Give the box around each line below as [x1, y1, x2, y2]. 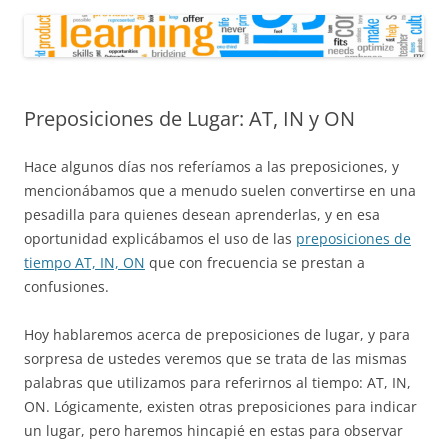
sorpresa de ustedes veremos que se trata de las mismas [24, 348, 407, 368]
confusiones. [24, 276, 109, 296]
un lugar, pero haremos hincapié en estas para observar [24, 420, 403, 440]
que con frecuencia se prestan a [145, 252, 365, 272]
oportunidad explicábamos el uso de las [24, 228, 296, 248]
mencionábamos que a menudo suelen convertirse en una [24, 180, 416, 200]
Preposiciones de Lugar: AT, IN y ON [24, 104, 355, 132]
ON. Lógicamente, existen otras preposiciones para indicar [24, 396, 417, 416]
